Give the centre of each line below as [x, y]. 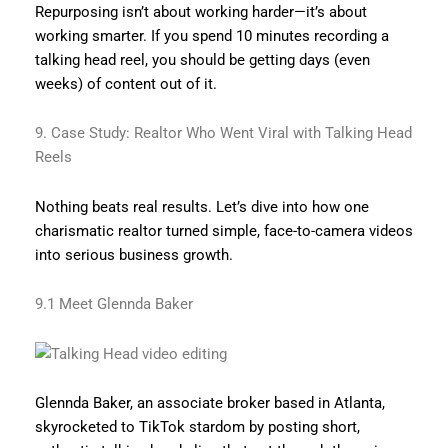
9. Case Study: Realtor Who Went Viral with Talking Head [223, 133]
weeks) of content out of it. [125, 83]
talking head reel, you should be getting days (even [202, 59]
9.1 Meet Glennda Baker [113, 304]
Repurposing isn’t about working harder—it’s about [200, 11]
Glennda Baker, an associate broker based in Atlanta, [209, 403]
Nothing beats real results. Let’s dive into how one [201, 206]
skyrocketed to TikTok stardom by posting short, [197, 427]
